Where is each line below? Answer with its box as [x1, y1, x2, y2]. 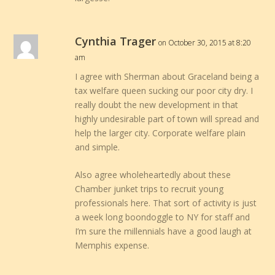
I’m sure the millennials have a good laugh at [75, 225, 252, 238]
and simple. [75, 141, 120, 153]
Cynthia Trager [75, 33, 157, 48]
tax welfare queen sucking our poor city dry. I [75, 84, 254, 96]
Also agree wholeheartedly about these [75, 169, 231, 181]
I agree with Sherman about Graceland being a [75, 70, 260, 82]
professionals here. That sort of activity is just [75, 197, 257, 209]
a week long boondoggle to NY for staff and [75, 211, 250, 223]
